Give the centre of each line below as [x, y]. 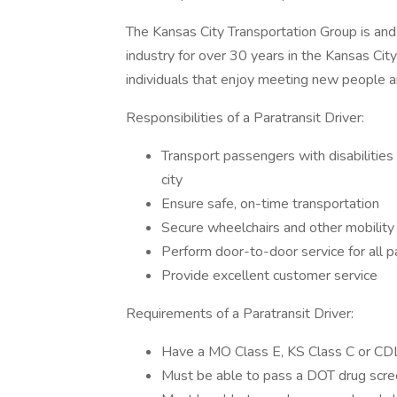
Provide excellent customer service [269, 276]
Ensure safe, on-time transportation [270, 204]
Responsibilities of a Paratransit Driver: [245, 118]
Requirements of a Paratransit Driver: [240, 314]
